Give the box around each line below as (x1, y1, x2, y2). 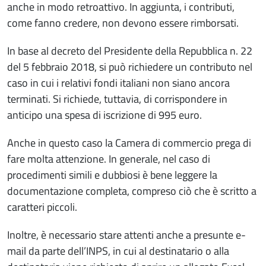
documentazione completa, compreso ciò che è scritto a (7, 183, 256, 199)
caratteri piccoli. (7, 199, 77, 216)
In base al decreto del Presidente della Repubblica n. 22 (7, 43, 252, 59)
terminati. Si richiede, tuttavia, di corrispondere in (7, 91, 227, 107)
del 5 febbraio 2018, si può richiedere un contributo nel (7, 59, 252, 75)
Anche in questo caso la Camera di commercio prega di (7, 135, 251, 151)
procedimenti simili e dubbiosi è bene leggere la (7, 167, 217, 183)
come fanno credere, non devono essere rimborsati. (7, 15, 239, 31)
